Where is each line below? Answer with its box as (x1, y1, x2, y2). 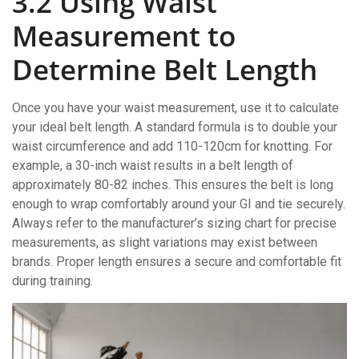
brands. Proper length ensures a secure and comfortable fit (12, 254, 341, 270)
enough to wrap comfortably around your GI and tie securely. (12, 196, 345, 212)
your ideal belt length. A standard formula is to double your (12, 119, 337, 135)
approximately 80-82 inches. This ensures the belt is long (12, 177, 333, 193)
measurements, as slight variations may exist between (12, 235, 317, 251)
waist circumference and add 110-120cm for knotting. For (12, 139, 333, 155)
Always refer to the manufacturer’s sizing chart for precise (12, 216, 337, 232)
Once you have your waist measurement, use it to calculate (12, 100, 339, 116)
